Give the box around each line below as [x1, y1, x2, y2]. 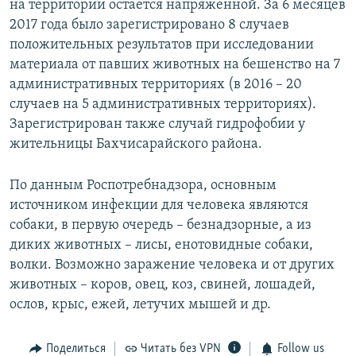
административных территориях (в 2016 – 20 [10, 76, 302, 92]
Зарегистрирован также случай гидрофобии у [10, 116, 305, 132]
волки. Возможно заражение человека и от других [10, 257, 335, 273]
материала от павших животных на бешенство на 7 [10, 56, 340, 72]
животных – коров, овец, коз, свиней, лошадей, [10, 277, 315, 292]
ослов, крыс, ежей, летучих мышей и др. [10, 296, 271, 312]
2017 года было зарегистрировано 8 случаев [10, 17, 289, 33]
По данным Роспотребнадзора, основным [10, 177, 277, 193]
